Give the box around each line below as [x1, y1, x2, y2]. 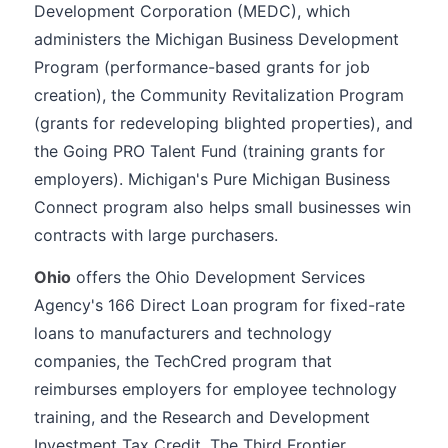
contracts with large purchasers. [34, 225, 278, 245]
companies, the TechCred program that [34, 351, 332, 371]
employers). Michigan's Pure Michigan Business [34, 169, 390, 189]
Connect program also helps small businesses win [34, 197, 411, 217]
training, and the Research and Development [34, 407, 370, 427]
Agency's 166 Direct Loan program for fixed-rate [34, 295, 405, 315]
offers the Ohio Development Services [71, 267, 365, 287]
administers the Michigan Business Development [34, 29, 399, 49]
